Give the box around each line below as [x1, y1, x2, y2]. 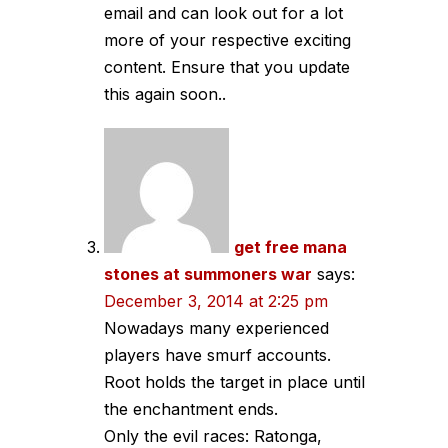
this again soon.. [104, 83, 226, 104]
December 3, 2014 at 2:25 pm [104, 290, 328, 311]
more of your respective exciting [104, 29, 351, 50]
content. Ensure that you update [104, 56, 350, 77]
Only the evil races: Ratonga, [104, 425, 322, 446]
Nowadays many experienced [104, 317, 329, 338]
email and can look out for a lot [104, 2, 343, 23]
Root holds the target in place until [104, 371, 365, 392]
